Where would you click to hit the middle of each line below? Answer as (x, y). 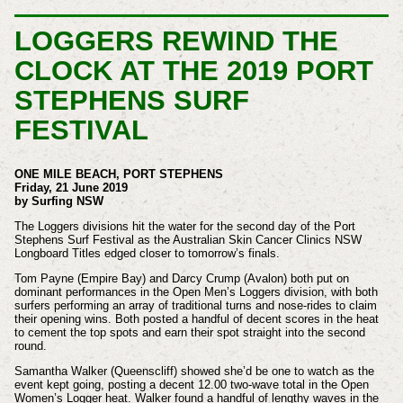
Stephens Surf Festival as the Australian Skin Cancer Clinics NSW (188, 239)
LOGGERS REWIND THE (176, 40)
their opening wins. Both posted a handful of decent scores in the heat (196, 318)
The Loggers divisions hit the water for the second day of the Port (184, 226)
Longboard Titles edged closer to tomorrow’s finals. (147, 253)
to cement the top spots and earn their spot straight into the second (189, 332)
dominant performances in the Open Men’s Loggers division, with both (196, 291)
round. (30, 345)
